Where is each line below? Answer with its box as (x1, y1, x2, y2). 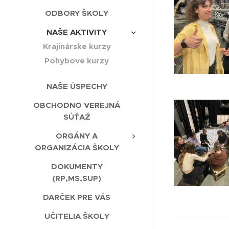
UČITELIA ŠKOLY (44, 211, 109, 221)
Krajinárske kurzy (42, 41, 111, 52)
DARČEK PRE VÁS (43, 192, 110, 202)
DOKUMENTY (51, 162, 103, 172)
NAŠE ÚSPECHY (46, 81, 107, 91)
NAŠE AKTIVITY (47, 27, 107, 37)
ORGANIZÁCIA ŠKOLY (34, 143, 119, 153)
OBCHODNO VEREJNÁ (33, 100, 120, 110)
